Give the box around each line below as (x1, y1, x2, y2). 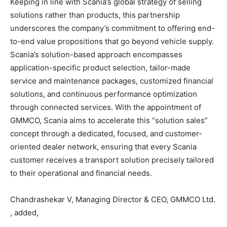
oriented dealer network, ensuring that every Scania (10, 141, 197, 152)
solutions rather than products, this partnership (10, 10, 180, 20)
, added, (10, 207, 39, 217)
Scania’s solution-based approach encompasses (10, 49, 182, 59)
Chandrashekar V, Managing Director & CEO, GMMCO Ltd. (10, 194, 215, 204)
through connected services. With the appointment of (10, 102, 201, 112)
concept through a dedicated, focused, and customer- (10, 128, 202, 138)
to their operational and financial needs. (10, 168, 152, 178)
